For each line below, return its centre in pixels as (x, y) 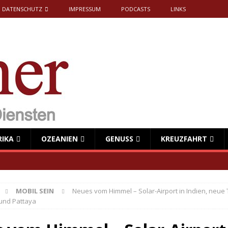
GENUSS (119, 139)
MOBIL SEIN (35, 191)
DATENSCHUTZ (22, 9)
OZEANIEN (60, 139)
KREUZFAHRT (184, 139)
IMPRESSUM (85, 9)
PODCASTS (136, 9)
